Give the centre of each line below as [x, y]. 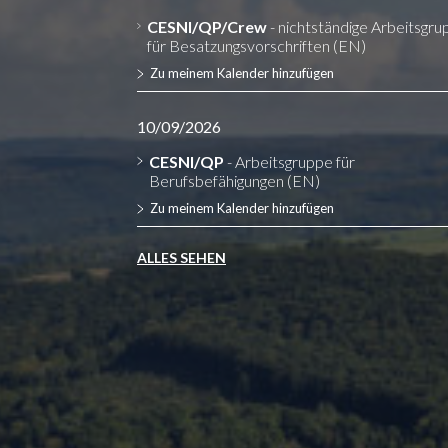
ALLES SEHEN [181, 257]
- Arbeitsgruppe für [289, 161]
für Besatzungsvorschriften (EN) [257, 45]
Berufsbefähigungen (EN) [234, 180]
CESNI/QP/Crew [207, 26]
